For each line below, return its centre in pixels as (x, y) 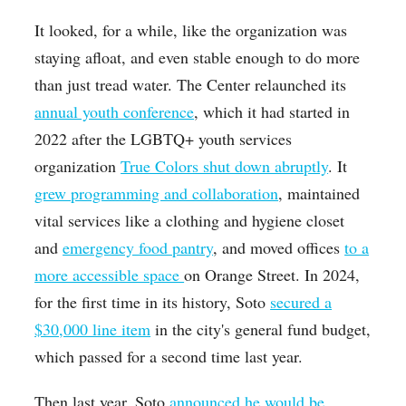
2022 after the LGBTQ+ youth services (164, 139)
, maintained (319, 193)
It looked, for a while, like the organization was (191, 30)
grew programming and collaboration (157, 193)
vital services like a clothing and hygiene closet (190, 221)
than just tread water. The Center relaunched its (191, 85)
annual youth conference (115, 112)
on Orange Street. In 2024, (272, 275)
